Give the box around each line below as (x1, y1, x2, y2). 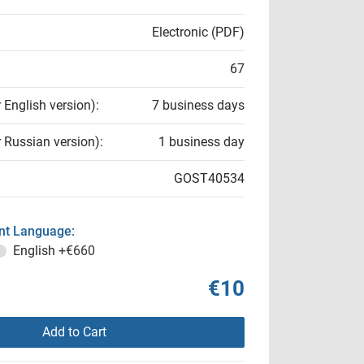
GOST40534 (174, 171, 245, 186)
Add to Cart (41, 324, 106, 340)
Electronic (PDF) (152, 24, 245, 40)
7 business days (152, 97, 245, 113)
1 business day (158, 134, 245, 149)
